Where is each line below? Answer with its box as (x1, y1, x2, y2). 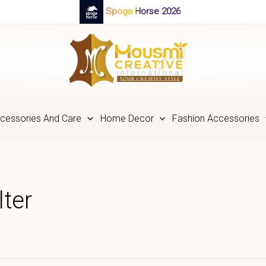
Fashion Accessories (172, 113, 260, 124)
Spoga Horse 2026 (106, 5, 180, 17)
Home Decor (100, 113, 154, 124)
